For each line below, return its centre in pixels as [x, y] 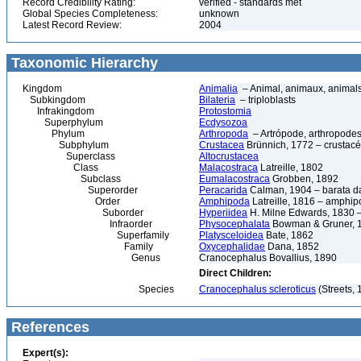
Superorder [80, 190]
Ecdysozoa [223, 122]
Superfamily [96, 235]
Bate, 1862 [288, 235]
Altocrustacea [229, 156]
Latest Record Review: [72, 25]
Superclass [69, 156]
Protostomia [225, 111]
